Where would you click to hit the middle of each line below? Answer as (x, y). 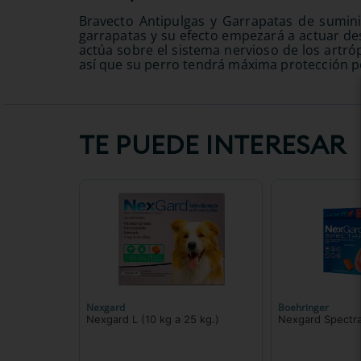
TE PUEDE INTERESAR (212, 144)
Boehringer (304, 307)
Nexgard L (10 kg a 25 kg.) (197, 319)
